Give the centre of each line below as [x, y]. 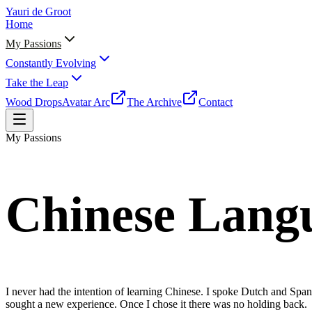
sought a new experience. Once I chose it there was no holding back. [156, 304]
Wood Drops [34, 102]
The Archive [154, 102]
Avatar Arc [86, 102]
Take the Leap [37, 83]
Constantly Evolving [51, 63]
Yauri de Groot [38, 11]
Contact [216, 102]
